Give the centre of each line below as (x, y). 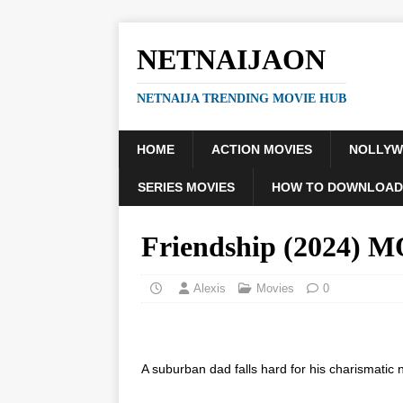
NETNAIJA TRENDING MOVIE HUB (242, 99)
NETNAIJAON (231, 59)
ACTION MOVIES (262, 149)
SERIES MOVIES (186, 187)
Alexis (210, 288)
